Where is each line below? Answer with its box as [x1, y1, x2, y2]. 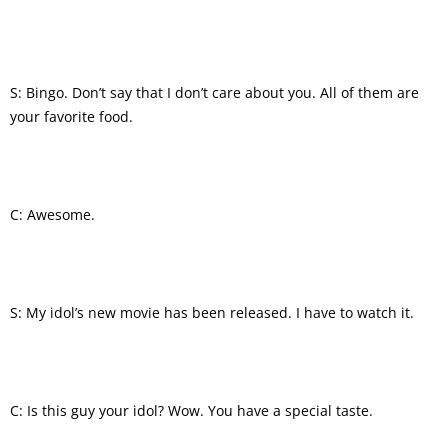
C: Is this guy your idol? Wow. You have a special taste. [10, 400, 373, 420]
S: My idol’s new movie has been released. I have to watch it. [10, 302, 414, 322]
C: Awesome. [10, 204, 95, 224]
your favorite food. [10, 106, 133, 126]
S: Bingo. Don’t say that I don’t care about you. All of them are [10, 82, 419, 102]
